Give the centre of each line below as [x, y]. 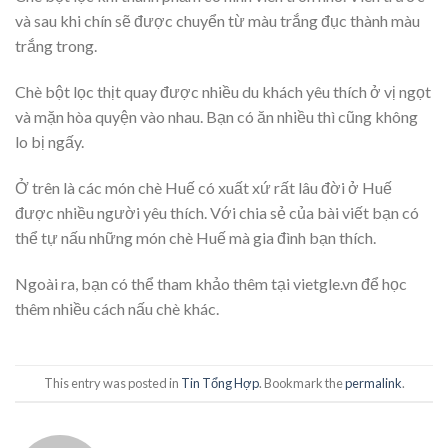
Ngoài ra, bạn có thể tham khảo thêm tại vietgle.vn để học [211, 283]
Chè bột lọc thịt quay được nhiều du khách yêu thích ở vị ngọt [223, 92]
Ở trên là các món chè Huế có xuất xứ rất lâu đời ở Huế [203, 187]
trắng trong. [56, 46]
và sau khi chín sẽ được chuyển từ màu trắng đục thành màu [217, 21]
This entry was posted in [112, 382]
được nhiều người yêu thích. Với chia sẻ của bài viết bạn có [217, 212]
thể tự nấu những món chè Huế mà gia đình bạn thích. [195, 237]
